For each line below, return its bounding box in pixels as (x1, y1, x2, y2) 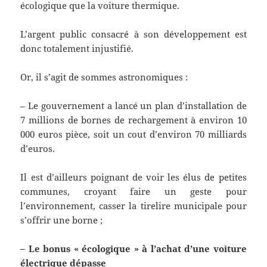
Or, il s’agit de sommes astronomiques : (20, 71, 188, 83)
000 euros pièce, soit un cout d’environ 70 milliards (20, 128, 247, 141)
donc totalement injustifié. (20, 42, 134, 55)
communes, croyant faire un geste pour (20, 185, 247, 198)
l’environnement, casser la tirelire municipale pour (20, 200, 247, 212)
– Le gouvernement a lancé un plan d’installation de (20, 100, 247, 112)
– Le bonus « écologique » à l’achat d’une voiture (20, 243, 247, 255)
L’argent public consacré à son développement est (20, 28, 247, 41)
